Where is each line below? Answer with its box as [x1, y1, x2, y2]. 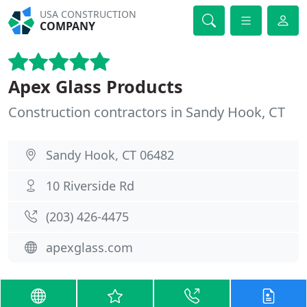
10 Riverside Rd [46, 177, 134, 194]
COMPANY [40, 19, 96, 34]
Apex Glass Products [8, 75, 183, 98]
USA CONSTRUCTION [40, 8, 137, 21]
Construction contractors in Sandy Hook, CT [8, 103, 285, 121]
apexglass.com [46, 239, 133, 256]
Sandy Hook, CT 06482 [46, 147, 174, 163]
